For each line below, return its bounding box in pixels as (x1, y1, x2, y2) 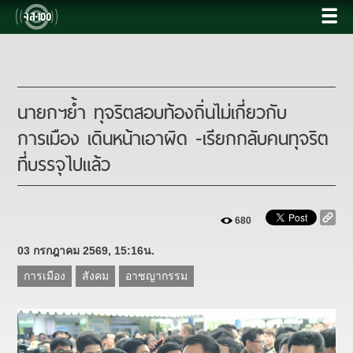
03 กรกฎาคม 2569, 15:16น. (17, 244, 155, 257)
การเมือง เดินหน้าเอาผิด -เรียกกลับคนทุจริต (17, 123, 329, 154)
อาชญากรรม (125, 269, 188, 282)
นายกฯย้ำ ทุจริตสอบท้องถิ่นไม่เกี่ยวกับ (17, 97, 288, 128)
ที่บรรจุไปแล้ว (17, 149, 111, 180)
